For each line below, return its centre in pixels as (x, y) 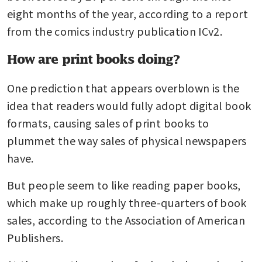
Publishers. (35, 237)
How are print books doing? (93, 59)
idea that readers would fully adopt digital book (129, 105)
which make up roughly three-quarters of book (127, 202)
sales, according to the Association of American (126, 220)
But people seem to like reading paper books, (124, 185)
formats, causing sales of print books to (108, 123)
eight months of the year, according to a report (127, 13)
